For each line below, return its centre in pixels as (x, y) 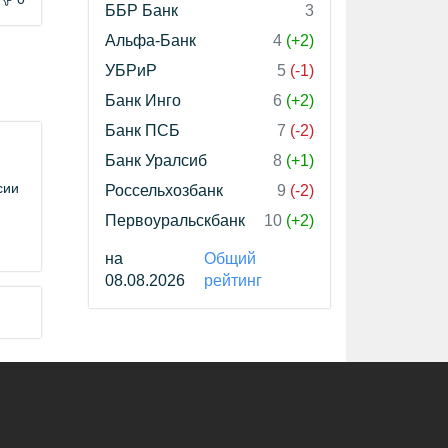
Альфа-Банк (150, 40)
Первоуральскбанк (175, 220)
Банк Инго (143, 100)
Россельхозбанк (164, 190)
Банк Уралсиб (156, 160)
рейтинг (232, 280)
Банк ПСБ (142, 130)
